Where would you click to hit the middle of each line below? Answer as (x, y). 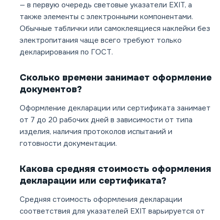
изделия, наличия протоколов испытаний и (96, 132)
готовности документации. (68, 144)
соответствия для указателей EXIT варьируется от (112, 211)
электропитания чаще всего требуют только (101, 41)
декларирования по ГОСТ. (66, 52)
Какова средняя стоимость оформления (115, 169)
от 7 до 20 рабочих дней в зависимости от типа (106, 120)
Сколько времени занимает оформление (116, 78)
